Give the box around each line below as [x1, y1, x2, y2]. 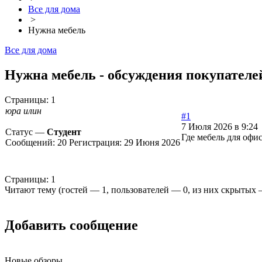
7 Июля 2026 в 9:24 [181, 122, 258, 132]
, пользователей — [106, 185, 183, 195]
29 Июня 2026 [124, 137, 180, 148]
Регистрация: [69, 137, 124, 148]
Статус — [5, 127, 47, 137]
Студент [47, 127, 81, 137]
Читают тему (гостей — [5, 185, 102, 195]
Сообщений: [5, 137, 57, 148]
